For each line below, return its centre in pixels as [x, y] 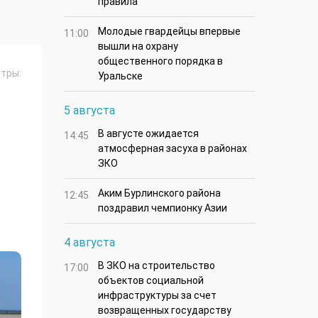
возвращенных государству [165, 311]
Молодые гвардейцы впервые [169, 32]
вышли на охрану [138, 46]
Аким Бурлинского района [159, 193]
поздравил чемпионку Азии [163, 208]
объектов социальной [151, 281]
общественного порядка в [160, 61]
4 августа [89, 243]
